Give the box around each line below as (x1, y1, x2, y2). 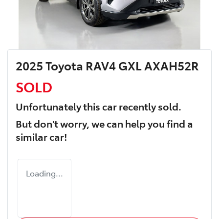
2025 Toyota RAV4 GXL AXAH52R (16, 57, 199, 74)
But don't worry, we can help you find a (16, 116, 193, 131)
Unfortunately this (16, 99, 102, 113)
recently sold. (117, 99, 181, 113)
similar (16, 130, 49, 144)
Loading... (26, 168, 63, 179)
